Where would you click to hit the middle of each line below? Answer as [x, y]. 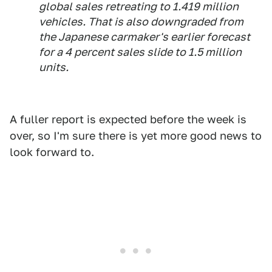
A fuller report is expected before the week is [128, 120]
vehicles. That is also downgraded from [141, 22]
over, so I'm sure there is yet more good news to [136, 136]
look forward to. [52, 152]
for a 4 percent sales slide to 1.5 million [140, 52]
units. [54, 67]
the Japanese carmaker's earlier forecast [144, 37]
